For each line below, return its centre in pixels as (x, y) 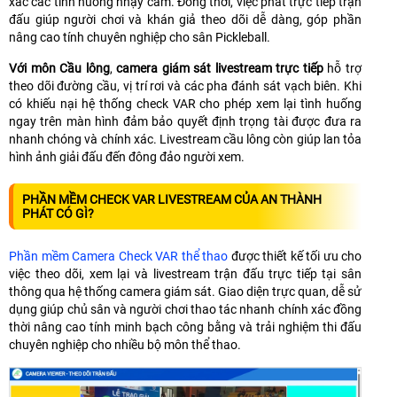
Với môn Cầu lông (59, 68)
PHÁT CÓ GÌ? (58, 213)
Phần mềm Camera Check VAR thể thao (120, 256)
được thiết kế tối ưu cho (296, 256)
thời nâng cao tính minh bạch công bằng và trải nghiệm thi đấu (185, 327)
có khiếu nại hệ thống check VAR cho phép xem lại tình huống (185, 103)
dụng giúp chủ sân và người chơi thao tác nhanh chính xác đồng (185, 309)
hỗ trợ (343, 68)
